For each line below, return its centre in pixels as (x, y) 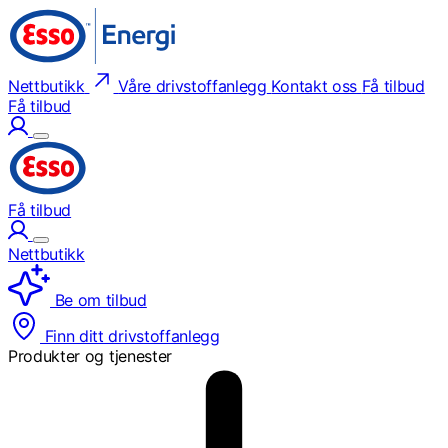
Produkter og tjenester (90, 356)
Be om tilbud (98, 300)
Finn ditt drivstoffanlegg (130, 336)
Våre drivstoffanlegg (192, 86)
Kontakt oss (314, 86)
